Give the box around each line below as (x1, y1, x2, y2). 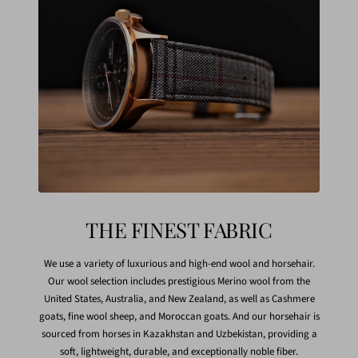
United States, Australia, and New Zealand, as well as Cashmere (43, 292, 315, 307)
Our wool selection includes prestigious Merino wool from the (48, 274, 310, 289)
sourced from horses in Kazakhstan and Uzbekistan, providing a (41, 327, 317, 342)
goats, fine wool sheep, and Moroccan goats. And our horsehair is (38, 309, 320, 324)
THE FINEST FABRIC (86, 216, 272, 245)
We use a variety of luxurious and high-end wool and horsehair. (43, 257, 315, 272)
